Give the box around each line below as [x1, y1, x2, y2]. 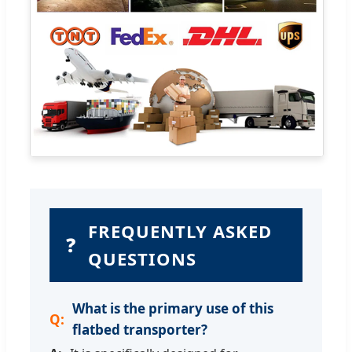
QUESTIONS [88, 247, 196, 271]
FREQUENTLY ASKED [88, 219, 272, 244]
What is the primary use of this [72, 299, 273, 318]
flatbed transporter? [72, 321, 207, 339]
